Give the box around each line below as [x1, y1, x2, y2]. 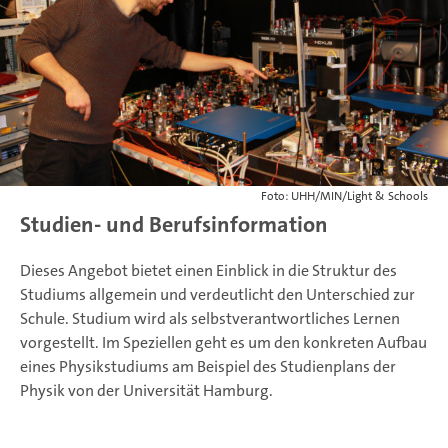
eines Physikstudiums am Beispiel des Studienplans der [20, 356, 396, 378]
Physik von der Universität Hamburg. [20, 380, 273, 402]
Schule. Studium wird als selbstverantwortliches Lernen [20, 308, 400, 330]
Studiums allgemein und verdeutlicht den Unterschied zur [20, 284, 415, 306]
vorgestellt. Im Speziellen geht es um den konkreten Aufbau [20, 332, 427, 354]
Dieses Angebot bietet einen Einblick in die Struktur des [20, 260, 397, 282]
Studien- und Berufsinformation [20, 210, 328, 240]
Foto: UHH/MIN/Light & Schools [261, 188, 428, 205]
